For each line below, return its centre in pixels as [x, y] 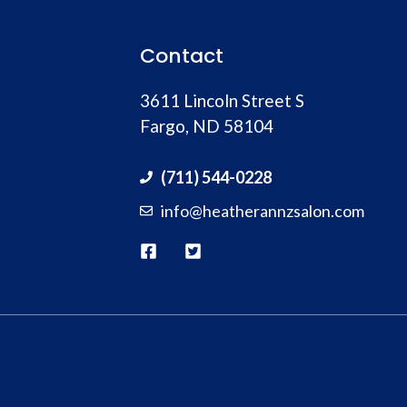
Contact [182, 56]
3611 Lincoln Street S [222, 100]
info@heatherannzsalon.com [263, 210]
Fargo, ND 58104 [207, 126]
